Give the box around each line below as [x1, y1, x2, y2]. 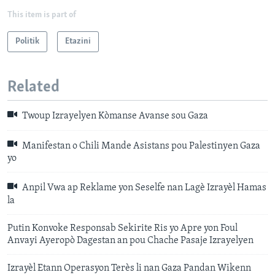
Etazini [65, 36, 91, 46]
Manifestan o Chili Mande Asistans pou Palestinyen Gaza [20, 141, 260, 152]
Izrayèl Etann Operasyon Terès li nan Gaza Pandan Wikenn [7, 263, 251, 273]
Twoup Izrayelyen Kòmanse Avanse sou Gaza [20, 111, 208, 122]
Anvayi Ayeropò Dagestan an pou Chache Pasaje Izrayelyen [7, 235, 254, 246]
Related [7, 79, 60, 96]
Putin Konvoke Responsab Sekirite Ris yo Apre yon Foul [7, 223, 238, 233]
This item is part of [7, 10, 76, 20]
